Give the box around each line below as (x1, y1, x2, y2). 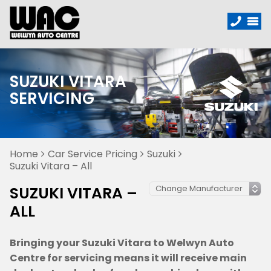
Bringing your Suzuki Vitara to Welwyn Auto (10, 236, 234, 250)
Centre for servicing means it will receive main (10, 251, 247, 265)
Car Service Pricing (48, 147, 137, 161)
